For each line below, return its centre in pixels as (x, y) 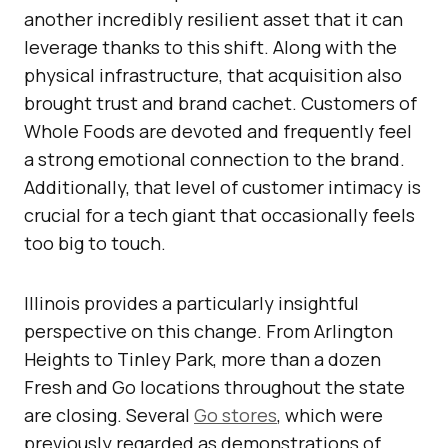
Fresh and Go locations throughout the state (214, 387)
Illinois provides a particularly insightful (191, 303)
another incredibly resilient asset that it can (213, 19)
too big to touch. (95, 243)
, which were (330, 415)
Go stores (235, 415)
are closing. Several (109, 415)
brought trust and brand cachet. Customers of (220, 103)
